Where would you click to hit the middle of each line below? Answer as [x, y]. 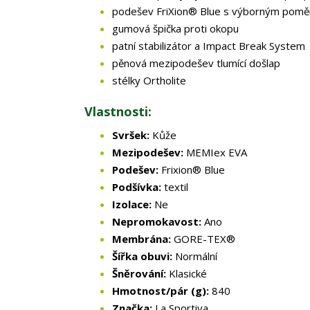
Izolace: [132, 204]
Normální [195, 256]
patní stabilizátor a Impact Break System [209, 46]
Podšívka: [137, 187]
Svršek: [131, 135]
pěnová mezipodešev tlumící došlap [196, 63]
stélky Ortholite [149, 80]
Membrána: [142, 239]
